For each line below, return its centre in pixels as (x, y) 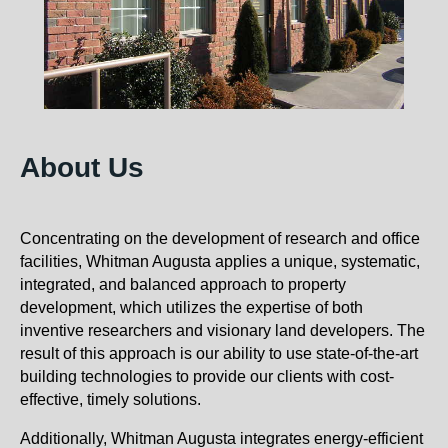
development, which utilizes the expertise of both (191, 308)
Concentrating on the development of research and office (220, 239)
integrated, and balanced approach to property (183, 285)
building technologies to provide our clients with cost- (207, 377)
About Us (82, 168)
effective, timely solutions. (110, 400)
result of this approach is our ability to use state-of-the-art (219, 354)
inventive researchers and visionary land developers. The (222, 331)
